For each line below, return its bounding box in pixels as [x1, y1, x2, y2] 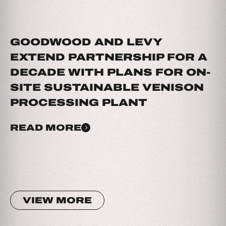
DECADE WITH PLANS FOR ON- [10, 64, 210, 80]
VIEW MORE [23, 193, 92, 207]
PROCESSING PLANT [10, 94, 147, 110]
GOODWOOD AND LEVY [10, 34, 161, 50]
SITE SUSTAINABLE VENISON [10, 79, 204, 95]
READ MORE [10, 120, 81, 135]
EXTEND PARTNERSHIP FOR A [10, 49, 207, 65]
